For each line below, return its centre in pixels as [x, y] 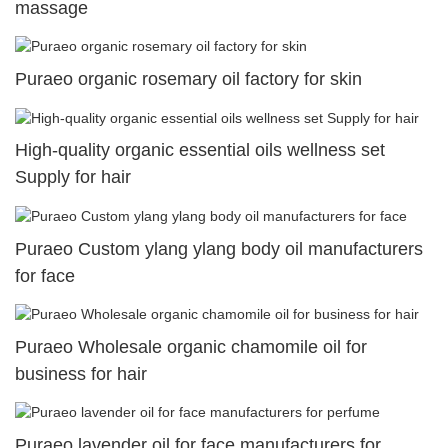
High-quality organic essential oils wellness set [200, 150]
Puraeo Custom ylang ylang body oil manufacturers [219, 248]
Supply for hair [73, 177]
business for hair [81, 373]
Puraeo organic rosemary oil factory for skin [188, 79]
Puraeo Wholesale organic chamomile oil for [191, 346]
